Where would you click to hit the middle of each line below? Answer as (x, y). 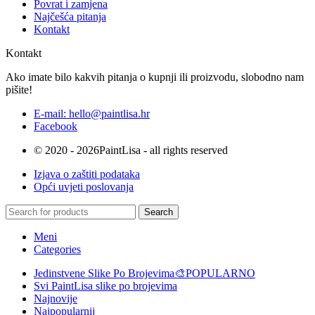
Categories (57, 250)
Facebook (56, 127)
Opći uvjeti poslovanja (84, 187)
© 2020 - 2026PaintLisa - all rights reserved (131, 150)
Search (159, 212)
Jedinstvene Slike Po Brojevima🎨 (110, 274)
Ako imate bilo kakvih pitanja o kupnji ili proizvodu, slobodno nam (155, 77)
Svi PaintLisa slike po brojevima (105, 286)
